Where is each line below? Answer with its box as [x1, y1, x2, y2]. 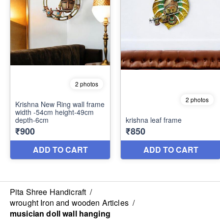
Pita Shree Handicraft [10, 186, 86, 197]
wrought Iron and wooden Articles [10, 196, 129, 208]
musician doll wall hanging [10, 207, 110, 219]
